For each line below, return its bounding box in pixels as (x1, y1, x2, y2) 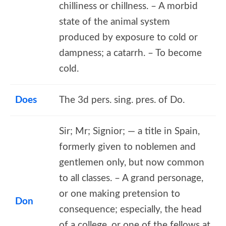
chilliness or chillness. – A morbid (59, 1, 198, 11)
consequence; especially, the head (59, 204, 202, 214)
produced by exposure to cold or (59, 32, 198, 42)
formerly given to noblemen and (59, 142, 196, 152)
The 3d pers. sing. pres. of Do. (59, 95, 185, 105)
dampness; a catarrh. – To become (59, 48, 202, 58)
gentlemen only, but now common (59, 157, 204, 167)
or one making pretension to (59, 189, 180, 199)
